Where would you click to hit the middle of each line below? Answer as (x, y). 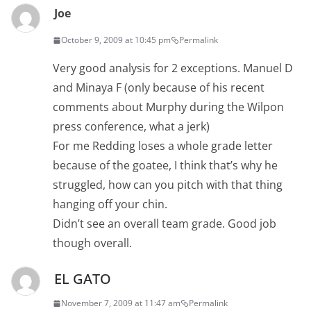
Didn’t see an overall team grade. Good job (165, 224)
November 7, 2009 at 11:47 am (121, 303)
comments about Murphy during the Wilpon (168, 107)
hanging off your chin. (110, 204)
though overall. (92, 243)
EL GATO (83, 279)
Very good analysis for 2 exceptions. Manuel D (173, 68)
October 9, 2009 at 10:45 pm (116, 40)
